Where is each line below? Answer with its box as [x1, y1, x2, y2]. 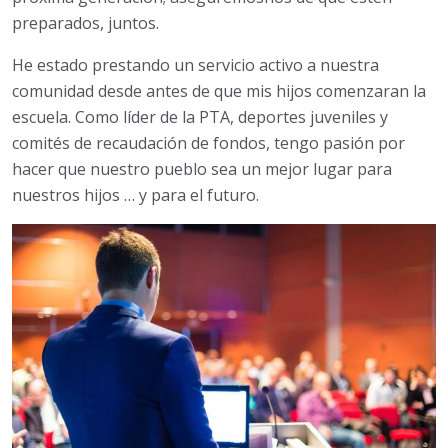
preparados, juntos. [12, 11, 159, 34]
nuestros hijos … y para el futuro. [12, 183, 259, 206]
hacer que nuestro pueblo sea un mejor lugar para [12, 157, 392, 180]
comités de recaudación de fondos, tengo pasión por [12, 131, 405, 154]
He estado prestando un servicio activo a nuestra [12, 53, 379, 76]
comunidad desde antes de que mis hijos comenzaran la [12, 79, 426, 102]
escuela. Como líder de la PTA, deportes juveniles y [12, 105, 388, 128]
